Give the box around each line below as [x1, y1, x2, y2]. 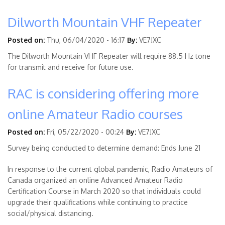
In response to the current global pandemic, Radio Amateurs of [8, 165, 212, 174]
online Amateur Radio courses [8, 105, 183, 123]
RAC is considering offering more [8, 85, 199, 102]
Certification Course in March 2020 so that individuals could [8, 187, 201, 196]
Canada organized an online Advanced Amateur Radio [8, 176, 183, 185]
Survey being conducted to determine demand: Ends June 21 [8, 144, 200, 153]
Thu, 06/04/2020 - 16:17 [47, 36, 125, 45]
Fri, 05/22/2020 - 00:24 [47, 128, 124, 137]
